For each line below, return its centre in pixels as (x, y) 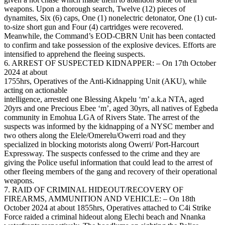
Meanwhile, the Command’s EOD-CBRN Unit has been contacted (110, 36)
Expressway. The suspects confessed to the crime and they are (102, 154)
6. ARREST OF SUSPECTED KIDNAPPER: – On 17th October (110, 63)
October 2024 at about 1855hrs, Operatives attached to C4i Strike (107, 208)
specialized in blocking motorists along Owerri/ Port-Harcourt (101, 145)
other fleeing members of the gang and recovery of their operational (110, 172)
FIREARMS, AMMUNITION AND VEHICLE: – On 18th (100, 199)
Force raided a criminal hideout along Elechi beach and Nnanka (105, 217)
